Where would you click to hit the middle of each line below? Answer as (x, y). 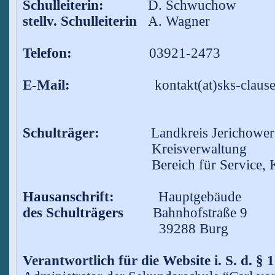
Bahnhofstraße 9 (185, 213)
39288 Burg (125, 229)
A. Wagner (179, 21)
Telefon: (47, 53)
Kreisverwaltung (134, 149)
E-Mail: (46, 85)
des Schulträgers (73, 213)
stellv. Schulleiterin (85, 21)
